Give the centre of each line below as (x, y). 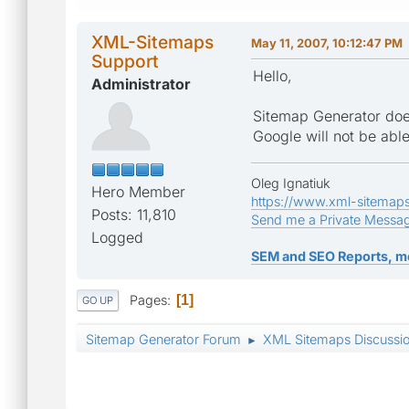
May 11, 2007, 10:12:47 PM (327, 42)
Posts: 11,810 (134, 214)
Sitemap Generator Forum (163, 340)
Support (125, 61)
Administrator (141, 84)
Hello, (273, 75)
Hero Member (138, 191)
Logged (117, 237)
